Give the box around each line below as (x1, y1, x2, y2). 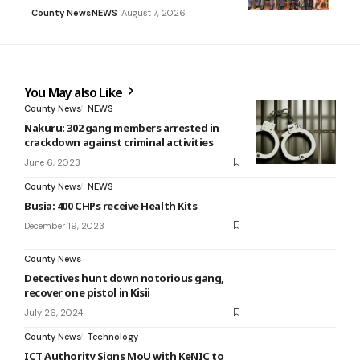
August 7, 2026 (121, 6, 186, 18)
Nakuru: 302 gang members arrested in (24, 120, 219, 135)
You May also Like (24, 83, 125, 101)
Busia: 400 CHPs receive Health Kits (24, 198, 198, 213)
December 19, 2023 (24, 219, 104, 231)
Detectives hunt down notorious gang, (24, 270, 224, 285)
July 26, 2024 (24, 306, 83, 318)
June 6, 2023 (24, 156, 80, 168)
